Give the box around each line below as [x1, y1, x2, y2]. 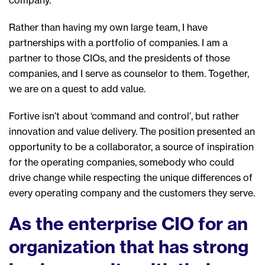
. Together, [204, 67, 249, 79]
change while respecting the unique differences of [31, 171, 253, 183]
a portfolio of [88, 36, 149, 49]
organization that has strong [9, 235, 248, 258]
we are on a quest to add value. [9, 82, 146, 95]
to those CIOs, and [41, 51, 128, 64]
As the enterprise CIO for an [9, 212, 248, 235]
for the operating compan [9, 156, 122, 168]
